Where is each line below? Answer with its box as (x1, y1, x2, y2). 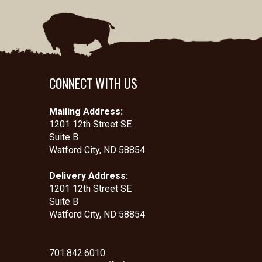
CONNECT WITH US (49, 74, 137, 92)
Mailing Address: (49, 106, 123, 117)
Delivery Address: (49, 170, 128, 181)
